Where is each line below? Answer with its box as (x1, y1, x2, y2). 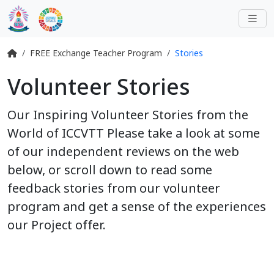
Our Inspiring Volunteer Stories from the (7, 106, 248, 125)
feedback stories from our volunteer (7, 180, 220, 198)
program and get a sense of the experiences (7, 198, 266, 217)
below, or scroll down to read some (7, 161, 212, 180)
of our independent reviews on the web (7, 143, 239, 161)
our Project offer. (7, 217, 106, 235)
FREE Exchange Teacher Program (30, 47, 162, 60)
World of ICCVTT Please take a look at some (7, 125, 260, 143)
